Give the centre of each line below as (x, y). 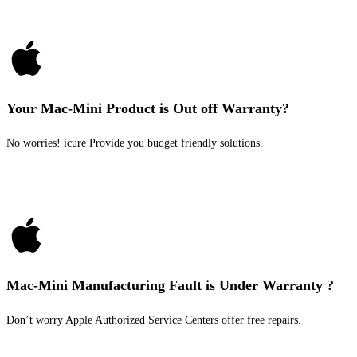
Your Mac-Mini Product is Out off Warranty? (148, 108)
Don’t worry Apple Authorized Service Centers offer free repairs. (154, 320)
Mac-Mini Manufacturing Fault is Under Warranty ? (170, 285)
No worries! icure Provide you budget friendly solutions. (135, 143)
